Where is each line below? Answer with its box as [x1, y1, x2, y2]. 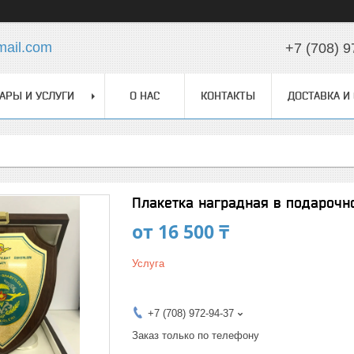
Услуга [132, 258, 164, 269]
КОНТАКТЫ [201, 89, 255, 102]
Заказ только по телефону [132, 330, 259, 341]
